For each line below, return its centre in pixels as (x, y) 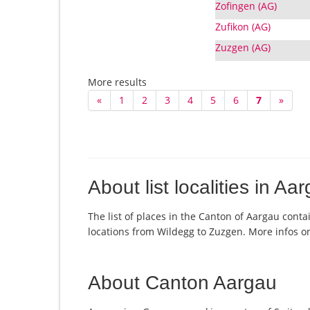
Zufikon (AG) (243, 27)
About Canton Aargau (182, 283)
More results (117, 82)
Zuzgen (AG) (243, 48)
